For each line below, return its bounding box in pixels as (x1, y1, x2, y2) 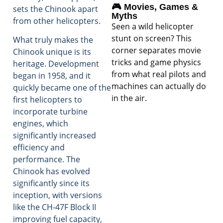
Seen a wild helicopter (111, 21, 194, 32)
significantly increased (13, 130, 96, 141)
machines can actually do (111, 81, 206, 92)
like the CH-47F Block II (13, 202, 96, 213)
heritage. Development (13, 58, 99, 70)
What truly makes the (13, 34, 93, 46)
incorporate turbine (13, 106, 88, 117)
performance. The (13, 154, 80, 165)
